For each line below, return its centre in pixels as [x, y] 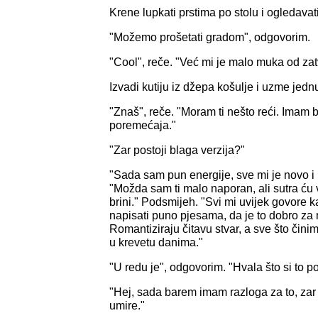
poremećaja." [143, 125]
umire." [127, 305]
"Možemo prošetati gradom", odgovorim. [210, 37]
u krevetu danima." [156, 242]
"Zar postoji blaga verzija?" [177, 150]
